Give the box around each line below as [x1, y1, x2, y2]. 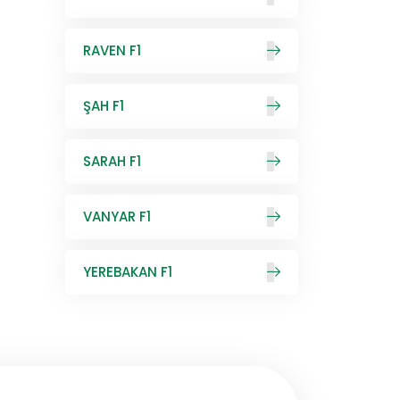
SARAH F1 [83, 152, 141, 171]
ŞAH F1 [83, 96, 124, 115]
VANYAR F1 [83, 207, 151, 226]
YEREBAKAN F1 [83, 262, 172, 281]
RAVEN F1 [83, 41, 141, 60]
